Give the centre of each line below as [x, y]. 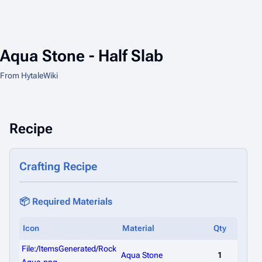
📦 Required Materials [66, 201]
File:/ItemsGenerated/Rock [69, 249]
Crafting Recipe [58, 166]
